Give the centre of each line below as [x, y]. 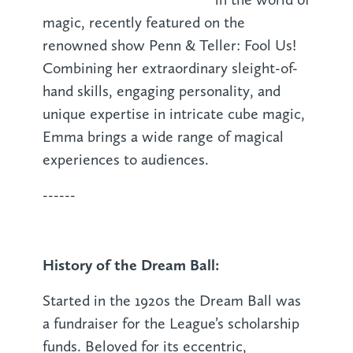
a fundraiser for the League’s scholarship [171, 323]
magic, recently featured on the [143, 22]
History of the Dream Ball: [130, 265]
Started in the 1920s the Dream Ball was [171, 300]
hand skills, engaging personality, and [161, 91]
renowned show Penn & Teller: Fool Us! [169, 45]
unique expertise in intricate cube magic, [173, 113]
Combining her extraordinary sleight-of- [170, 68]
